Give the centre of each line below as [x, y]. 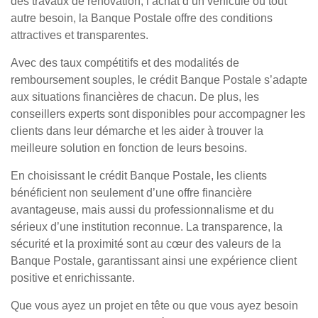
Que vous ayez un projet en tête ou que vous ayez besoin [154, 306]
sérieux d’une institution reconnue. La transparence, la [147, 227]
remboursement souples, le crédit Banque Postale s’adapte [159, 80]
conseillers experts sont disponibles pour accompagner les [158, 114]
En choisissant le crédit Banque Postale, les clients [139, 176]
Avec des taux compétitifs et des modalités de [125, 63]
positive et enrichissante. [73, 278]
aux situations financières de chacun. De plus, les [135, 97]
